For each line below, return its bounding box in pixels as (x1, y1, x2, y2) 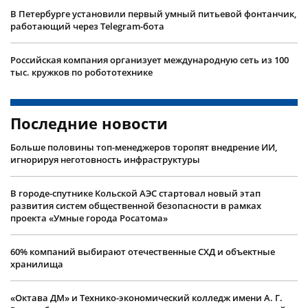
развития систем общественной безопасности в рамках (10, 199, 261, 212)
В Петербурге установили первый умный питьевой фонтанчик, (10, 7, 296, 20)
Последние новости (10, 112, 168, 133)
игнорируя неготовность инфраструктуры (10, 153, 200, 166)
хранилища (10, 257, 63, 270)
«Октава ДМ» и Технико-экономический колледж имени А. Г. (10, 291, 283, 304)
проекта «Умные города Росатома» (10, 211, 168, 224)
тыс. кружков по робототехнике (10, 65, 153, 78)
